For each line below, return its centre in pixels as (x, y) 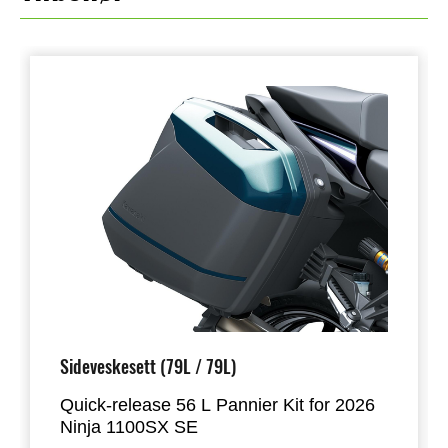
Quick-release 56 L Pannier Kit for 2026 (217, 404)
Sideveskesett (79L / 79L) (148, 366)
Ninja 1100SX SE (131, 426)
